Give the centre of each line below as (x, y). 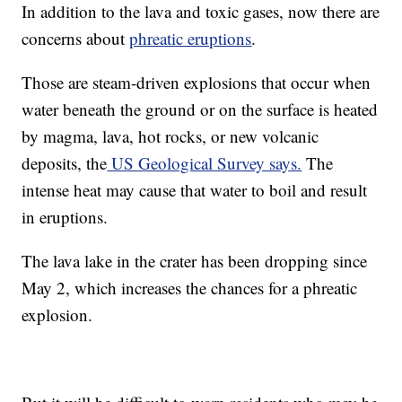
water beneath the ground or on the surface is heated (200, 109)
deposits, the (65, 162)
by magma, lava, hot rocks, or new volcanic (170, 135)
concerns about (76, 38)
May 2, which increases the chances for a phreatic (190, 287)
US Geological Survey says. (205, 162)
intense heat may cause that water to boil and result (195, 189)
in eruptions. (65, 216)
